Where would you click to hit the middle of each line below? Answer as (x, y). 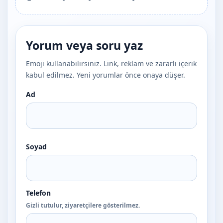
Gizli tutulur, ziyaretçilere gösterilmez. (83, 206)
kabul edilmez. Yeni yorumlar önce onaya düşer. (106, 75)
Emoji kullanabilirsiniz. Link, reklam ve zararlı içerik (111, 64)
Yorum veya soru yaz (84, 46)
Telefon (38, 193)
